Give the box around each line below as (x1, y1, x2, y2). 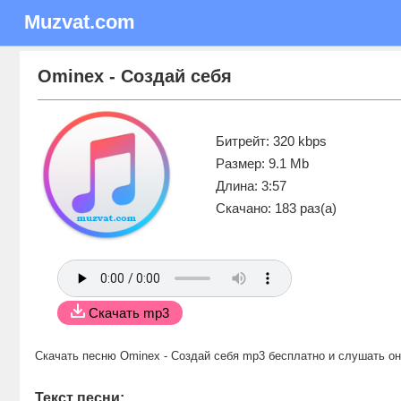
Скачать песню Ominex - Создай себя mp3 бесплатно (35, 349, 325, 363)
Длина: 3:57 (216, 178, 286, 193)
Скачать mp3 (89, 305, 169, 320)
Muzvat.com (24, 11, 135, 33)
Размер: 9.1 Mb (216, 156, 309, 171)
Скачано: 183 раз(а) (216, 200, 337, 216)
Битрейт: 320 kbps (216, 133, 327, 149)
